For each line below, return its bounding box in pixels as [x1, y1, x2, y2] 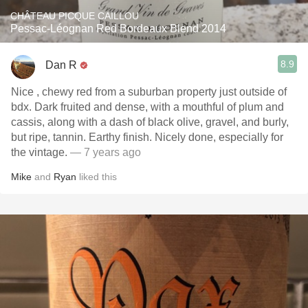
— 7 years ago [67, 146, 141, 158]
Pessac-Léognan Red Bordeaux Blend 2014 [10, 23, 226, 34]
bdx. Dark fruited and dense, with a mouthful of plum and [11, 101, 284, 113]
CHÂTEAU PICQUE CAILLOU [10, 10, 139, 21]
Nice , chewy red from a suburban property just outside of [11, 86, 287, 98]
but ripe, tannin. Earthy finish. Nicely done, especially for [11, 131, 283, 143]
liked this [76, 171, 117, 182]
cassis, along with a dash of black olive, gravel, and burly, [11, 116, 289, 128]
